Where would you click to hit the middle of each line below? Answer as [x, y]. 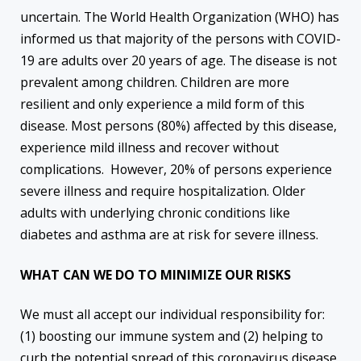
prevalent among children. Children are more [155, 83]
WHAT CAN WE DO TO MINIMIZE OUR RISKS [156, 274]
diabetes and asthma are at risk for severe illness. [169, 235]
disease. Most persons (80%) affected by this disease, [178, 126]
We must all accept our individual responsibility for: [172, 314]
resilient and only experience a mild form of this [162, 104]
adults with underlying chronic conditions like [155, 213]
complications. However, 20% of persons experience [176, 170]
